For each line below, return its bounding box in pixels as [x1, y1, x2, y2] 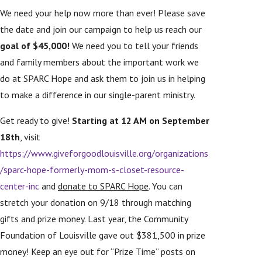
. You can [149, 180, 182, 192]
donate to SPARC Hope [58, 180, 149, 192]
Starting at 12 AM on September [72, 114, 209, 126]
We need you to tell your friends [70, 39, 198, 51]
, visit [20, 130, 40, 143]
